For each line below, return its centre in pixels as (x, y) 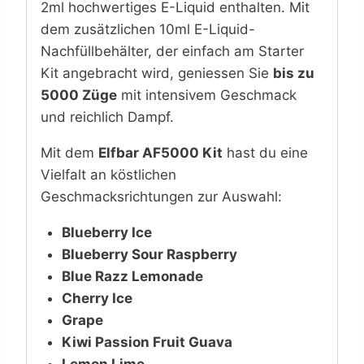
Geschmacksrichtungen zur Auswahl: (161, 197)
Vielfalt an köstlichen (108, 175)
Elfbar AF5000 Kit (160, 153)
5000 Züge (79, 95)
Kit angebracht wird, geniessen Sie (157, 74)
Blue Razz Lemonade (132, 277)
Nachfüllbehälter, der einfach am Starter (172, 52)
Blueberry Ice (106, 233)
